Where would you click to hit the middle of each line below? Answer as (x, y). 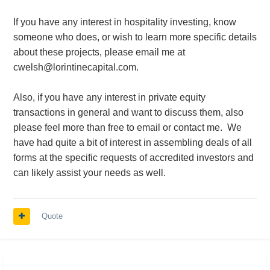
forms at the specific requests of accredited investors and (133, 158)
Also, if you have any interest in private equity (109, 98)
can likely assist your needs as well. (89, 173)
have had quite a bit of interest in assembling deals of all (132, 143)
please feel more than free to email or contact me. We (127, 128)
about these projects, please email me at (99, 52)
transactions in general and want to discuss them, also (128, 113)
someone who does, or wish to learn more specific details (135, 37)
